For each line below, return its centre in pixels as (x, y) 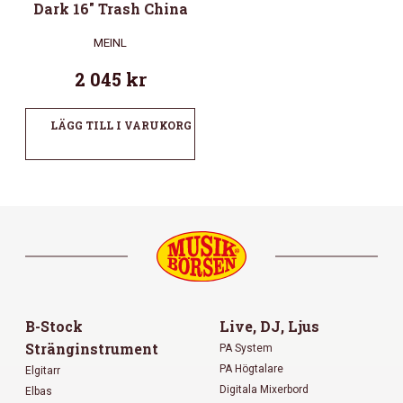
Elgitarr (43, 370)
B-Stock (54, 326)
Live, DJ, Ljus (269, 326)
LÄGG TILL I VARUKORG (121, 125)
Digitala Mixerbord (264, 389)
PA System (246, 348)
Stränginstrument (92, 348)
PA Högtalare (251, 368)
